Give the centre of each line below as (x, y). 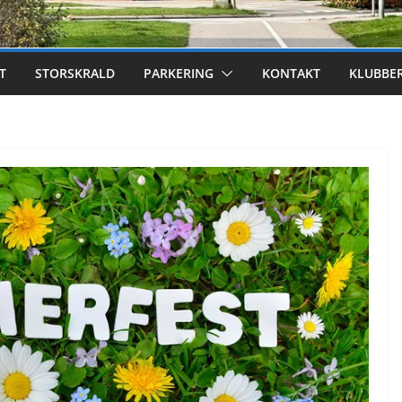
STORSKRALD (75, 73)
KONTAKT (291, 73)
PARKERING (179, 73)
